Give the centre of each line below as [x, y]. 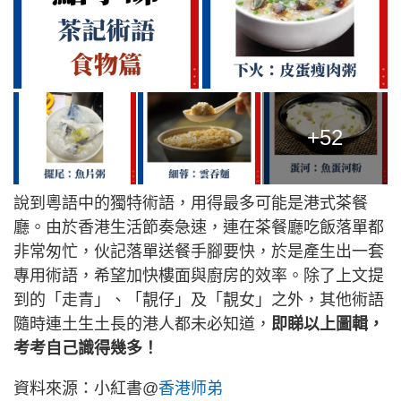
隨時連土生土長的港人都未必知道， [142, 324]
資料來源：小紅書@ [86, 388]
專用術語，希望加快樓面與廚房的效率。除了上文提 [199, 275]
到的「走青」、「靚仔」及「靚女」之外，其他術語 [199, 299]
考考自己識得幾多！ [86, 348]
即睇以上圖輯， [328, 324]
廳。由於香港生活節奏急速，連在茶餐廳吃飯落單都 [199, 227]
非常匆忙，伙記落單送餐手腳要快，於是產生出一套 [199, 251]
